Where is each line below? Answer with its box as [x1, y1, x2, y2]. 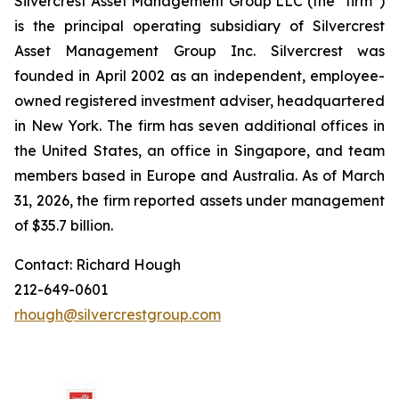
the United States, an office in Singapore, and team [14, 142, 385, 159]
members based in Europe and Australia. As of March [14, 167, 385, 184]
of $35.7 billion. [14, 216, 113, 234]
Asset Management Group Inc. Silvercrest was [14, 42, 385, 60]
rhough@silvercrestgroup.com [14, 305, 221, 323]
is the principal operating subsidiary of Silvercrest [14, 17, 385, 35]
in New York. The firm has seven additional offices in [14, 117, 385, 134]
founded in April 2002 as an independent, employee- [14, 67, 385, 85]
